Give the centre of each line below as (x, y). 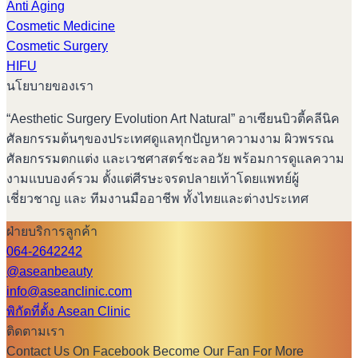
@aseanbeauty (50, 272)
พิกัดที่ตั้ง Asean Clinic (68, 312)
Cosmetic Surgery (57, 46)
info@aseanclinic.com (69, 292)
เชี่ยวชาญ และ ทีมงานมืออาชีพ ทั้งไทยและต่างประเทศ (157, 199)
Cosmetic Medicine (61, 26)
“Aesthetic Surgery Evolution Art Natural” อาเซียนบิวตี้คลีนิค (173, 119)
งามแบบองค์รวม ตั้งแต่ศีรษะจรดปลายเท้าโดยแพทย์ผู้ (153, 179)
